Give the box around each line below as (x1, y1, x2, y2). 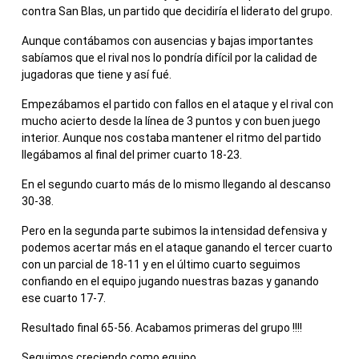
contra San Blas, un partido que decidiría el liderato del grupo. (22, 5, 333, 18)
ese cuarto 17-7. (22, 292, 106, 305)
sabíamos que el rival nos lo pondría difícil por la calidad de (22, 51, 317, 65)
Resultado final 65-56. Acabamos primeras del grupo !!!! (22, 321, 302, 335)
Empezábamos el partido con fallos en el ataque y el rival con (22, 98, 333, 111)
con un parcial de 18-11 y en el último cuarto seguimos (22, 258, 301, 272)
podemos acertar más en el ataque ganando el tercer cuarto (22, 241, 333, 255)
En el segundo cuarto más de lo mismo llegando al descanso (22, 178, 331, 192)
